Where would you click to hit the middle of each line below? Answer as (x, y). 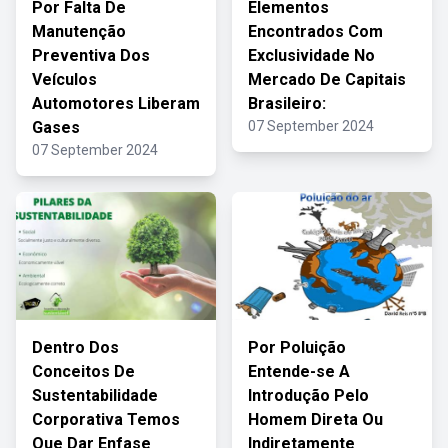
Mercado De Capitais (327, 79)
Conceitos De (83, 371)
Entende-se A (299, 371)
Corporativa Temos (106, 419)
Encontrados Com (315, 31)
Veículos (64, 79)
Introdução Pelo (308, 395)
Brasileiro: (287, 103)
